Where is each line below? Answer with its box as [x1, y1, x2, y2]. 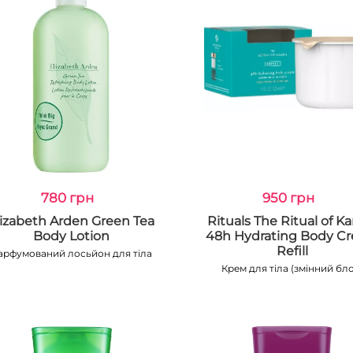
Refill [276, 243, 308, 258]
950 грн [262, 190, 314, 206]
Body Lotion [32, 229, 110, 243]
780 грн [40, 190, 94, 206]
